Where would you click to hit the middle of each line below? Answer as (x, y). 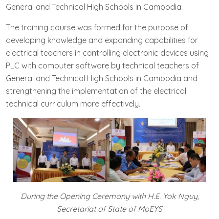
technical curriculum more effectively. (73, 104)
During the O (43, 196)
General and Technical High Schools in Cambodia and (102, 78)
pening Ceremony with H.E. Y (116, 196)
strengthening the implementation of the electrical (96, 91)
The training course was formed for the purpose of (97, 27)
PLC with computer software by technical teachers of (102, 66)
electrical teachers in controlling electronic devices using (107, 53)
